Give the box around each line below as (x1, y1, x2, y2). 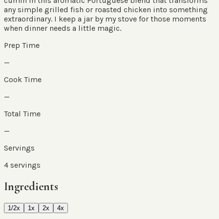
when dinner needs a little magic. (4, 23, 121, 33)
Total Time (4, 109, 41, 118)
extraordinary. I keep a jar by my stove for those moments (4, 14, 206, 23)
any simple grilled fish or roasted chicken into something (4, 4, 208, 14)
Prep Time (4, 40, 40, 50)
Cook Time (4, 74, 42, 84)
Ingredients (4, 179, 58, 194)
